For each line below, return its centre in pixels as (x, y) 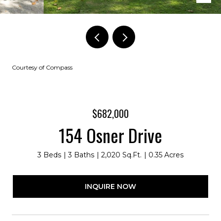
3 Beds (49, 155)
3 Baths (81, 155)
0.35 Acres (166, 155)
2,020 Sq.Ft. (121, 155)
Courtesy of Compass (42, 67)
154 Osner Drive (110, 135)
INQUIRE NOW (110, 186)
